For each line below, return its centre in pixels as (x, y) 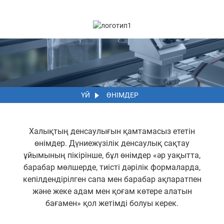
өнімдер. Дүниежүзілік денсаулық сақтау (112, 143)
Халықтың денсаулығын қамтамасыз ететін (112, 131)
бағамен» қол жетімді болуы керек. (112, 203)
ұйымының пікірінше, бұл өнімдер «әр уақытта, (112, 155)
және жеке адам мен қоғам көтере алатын (112, 191)
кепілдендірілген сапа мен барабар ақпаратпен (112, 179)
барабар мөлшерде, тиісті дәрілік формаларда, (112, 167)
